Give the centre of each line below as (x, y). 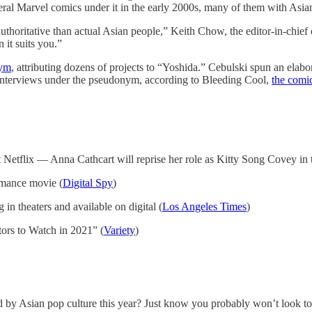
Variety (119, 231)
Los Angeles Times (204, 207)
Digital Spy (88, 183)
